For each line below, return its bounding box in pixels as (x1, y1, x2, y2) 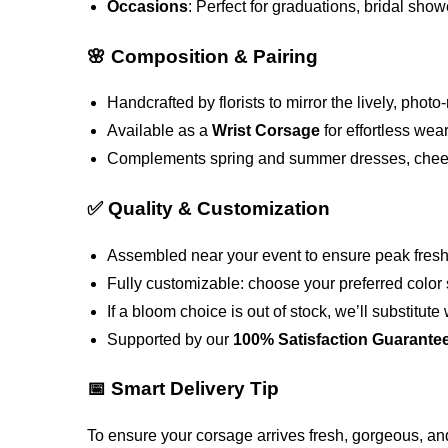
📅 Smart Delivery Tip (87, 378, 280, 400)
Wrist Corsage (212, 122, 321, 140)
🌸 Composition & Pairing (87, 45, 319, 67)
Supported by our (107, 330, 234, 348)
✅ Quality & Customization (87, 197, 331, 219)
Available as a (107, 122, 213, 140)
